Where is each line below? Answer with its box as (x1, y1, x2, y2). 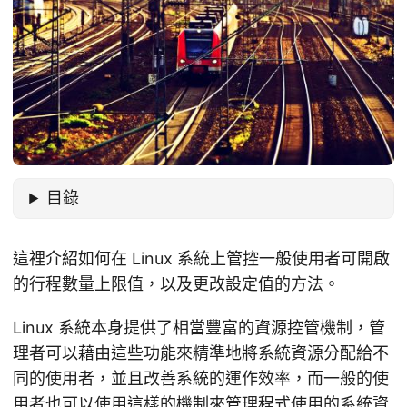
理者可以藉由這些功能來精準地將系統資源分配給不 (13, 342, 389, 362)
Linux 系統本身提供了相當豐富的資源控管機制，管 (13, 317, 385, 337)
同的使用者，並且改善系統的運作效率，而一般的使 (13, 368, 389, 388)
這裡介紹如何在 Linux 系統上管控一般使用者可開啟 (13, 248, 390, 268)
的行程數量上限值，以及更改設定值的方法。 (13, 273, 340, 293)
